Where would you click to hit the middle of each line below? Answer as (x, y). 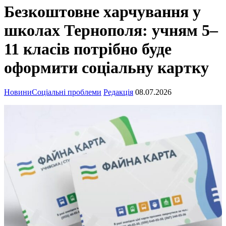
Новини (18, 92)
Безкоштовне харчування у (102, 12)
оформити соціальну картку (106, 68)
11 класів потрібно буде (88, 49)
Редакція (118, 92)
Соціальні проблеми (67, 92)
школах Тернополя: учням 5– (111, 30)
